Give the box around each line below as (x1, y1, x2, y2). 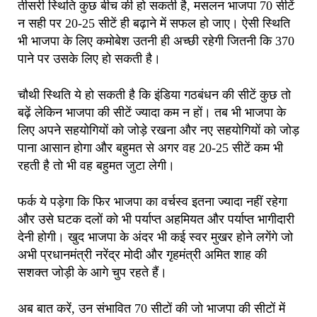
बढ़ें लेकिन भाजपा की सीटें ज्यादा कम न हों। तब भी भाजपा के (18, 105, 286, 120)
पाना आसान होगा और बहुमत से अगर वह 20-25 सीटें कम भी (18, 140, 283, 155)
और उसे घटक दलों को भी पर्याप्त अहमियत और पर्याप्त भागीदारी (18, 212, 294, 226)
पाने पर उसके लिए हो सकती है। (18, 51, 161, 66)
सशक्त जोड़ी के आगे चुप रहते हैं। (18, 265, 167, 279)
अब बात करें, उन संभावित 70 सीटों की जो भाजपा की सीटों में (18, 301, 285, 316)
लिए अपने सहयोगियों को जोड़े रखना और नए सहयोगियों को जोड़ (18, 122, 299, 137)
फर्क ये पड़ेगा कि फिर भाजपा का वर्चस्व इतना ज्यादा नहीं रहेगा (18, 194, 287, 209)
